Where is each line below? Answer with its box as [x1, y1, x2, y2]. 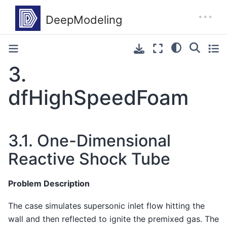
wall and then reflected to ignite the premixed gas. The [8, 214, 219, 224]
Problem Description [8, 178, 90, 188]
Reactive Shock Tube [8, 149, 170, 169]
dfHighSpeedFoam [8, 85, 188, 110]
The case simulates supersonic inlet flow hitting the [8, 201, 205, 211]
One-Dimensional [37, 131, 171, 150]
